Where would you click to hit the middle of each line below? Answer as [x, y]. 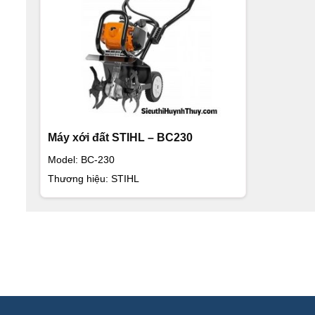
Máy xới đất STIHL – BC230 [120, 138]
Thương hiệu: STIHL [94, 179]
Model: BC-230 [81, 160]
